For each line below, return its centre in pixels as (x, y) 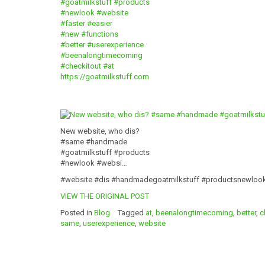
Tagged (132, 213)
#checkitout (81, 66)
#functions (100, 34)
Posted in (77, 213)
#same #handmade (94, 142)
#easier (100, 23)
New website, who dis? (100, 131)
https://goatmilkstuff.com (105, 76)
